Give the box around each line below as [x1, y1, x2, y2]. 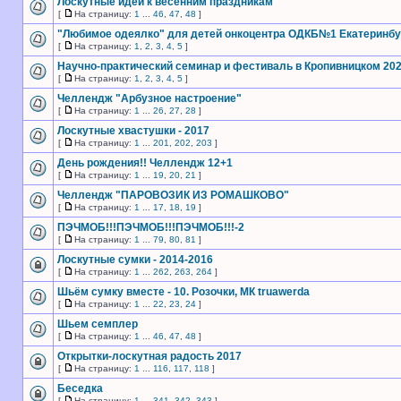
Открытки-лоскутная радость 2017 [57, 350, 242, 363]
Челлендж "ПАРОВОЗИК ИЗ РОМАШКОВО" [57, 189, 289, 201]
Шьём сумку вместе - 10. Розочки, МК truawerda [57, 286, 310, 298]
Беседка [57, 382, 103, 395]
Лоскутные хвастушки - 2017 [57, 124, 209, 137]
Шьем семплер [57, 318, 138, 330]
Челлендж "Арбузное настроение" [57, 92, 242, 105]
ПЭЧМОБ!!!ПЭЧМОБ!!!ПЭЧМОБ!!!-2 [57, 221, 244, 234]
